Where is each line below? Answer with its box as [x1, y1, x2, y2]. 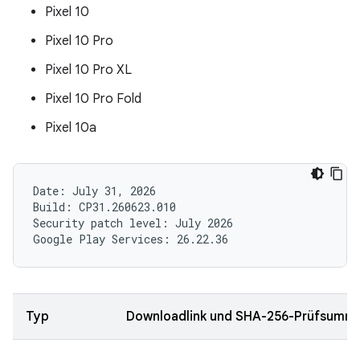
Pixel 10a [45, 120, 96, 136]
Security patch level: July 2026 [33, 215, 233, 231]
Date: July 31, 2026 [33, 183, 156, 198]
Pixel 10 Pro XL [45, 62, 132, 78]
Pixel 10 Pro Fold [45, 91, 141, 107]
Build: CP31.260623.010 [33, 199, 176, 215]
